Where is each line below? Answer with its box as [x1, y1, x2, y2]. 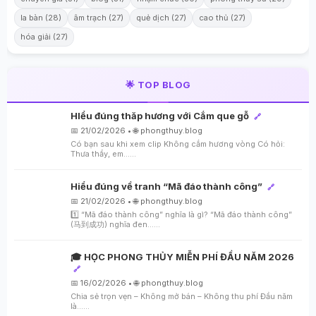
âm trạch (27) [74, 13, 123, 23]
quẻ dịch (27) [136, 13, 186, 23]
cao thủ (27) [199, 13, 245, 23]
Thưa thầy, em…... [71, 149, 136, 159]
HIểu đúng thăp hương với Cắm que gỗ [71, 110, 251, 121]
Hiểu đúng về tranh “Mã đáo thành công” [71, 181, 265, 192]
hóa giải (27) [20, 32, 68, 42]
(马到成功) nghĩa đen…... [71, 219, 160, 229]
